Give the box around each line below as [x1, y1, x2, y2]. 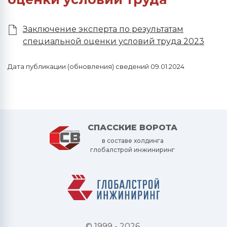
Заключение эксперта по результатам [23, 24, 183, 34]
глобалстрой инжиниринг [90, 146, 175, 154]
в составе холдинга [101, 137, 164, 144]
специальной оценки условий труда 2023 [23, 36, 204, 46]
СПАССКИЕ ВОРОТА [88, 123, 177, 132]
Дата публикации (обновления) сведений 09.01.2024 [8, 63, 184, 70]
